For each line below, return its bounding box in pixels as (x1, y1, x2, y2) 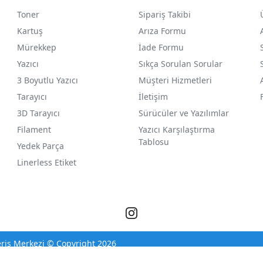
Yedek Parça (17, 140, 65, 151)
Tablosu (138, 136, 169, 147)
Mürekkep (17, 41, 57, 53)
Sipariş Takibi (138, 8, 191, 20)
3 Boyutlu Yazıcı (17, 74, 79, 86)
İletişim (138, 90, 168, 102)
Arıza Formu (138, 25, 186, 36)
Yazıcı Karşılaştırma (138, 123, 215, 135)
